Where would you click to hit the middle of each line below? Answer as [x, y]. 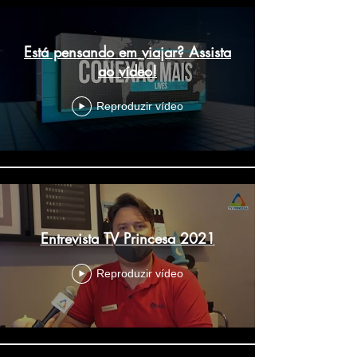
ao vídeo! [127, 71]
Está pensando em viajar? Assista [127, 51]
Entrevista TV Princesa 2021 [127, 238]
